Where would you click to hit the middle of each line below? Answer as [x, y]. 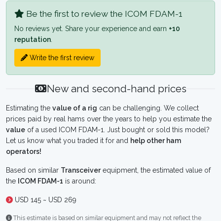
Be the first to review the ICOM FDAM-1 [103, 14]
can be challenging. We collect [148, 108]
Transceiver [81, 170]
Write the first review [61, 58]
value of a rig [75, 108]
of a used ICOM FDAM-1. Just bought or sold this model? [117, 130]
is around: [80, 181]
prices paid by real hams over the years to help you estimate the [109, 119]
